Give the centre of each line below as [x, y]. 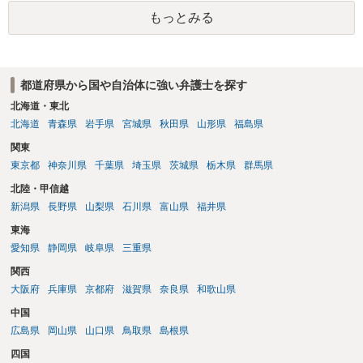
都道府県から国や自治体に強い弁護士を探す [133, 85]
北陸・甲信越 [39, 189]
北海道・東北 [39, 107]
